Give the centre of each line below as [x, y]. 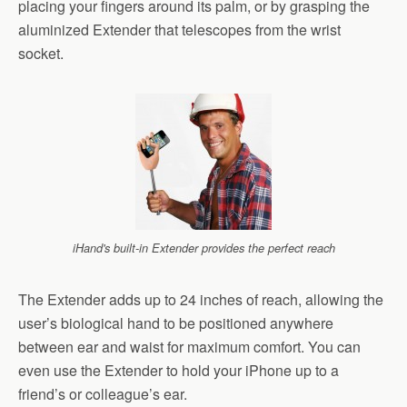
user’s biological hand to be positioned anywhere [176, 323]
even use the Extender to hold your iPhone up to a [179, 370]
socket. [41, 53]
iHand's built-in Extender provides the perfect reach [203, 248]
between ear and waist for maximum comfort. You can [189, 346]
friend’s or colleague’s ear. [103, 393]
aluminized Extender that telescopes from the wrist [179, 29]
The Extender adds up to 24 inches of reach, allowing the [201, 299]
